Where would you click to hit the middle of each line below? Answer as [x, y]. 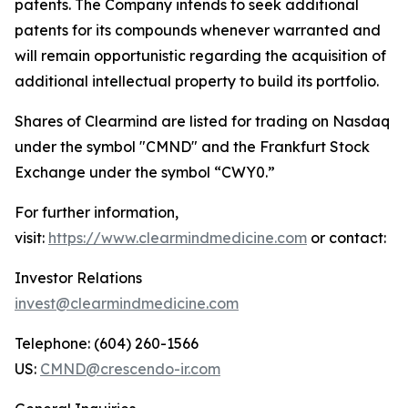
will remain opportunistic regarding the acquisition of [200, 56]
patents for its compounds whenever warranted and [198, 30]
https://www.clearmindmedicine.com [178, 238]
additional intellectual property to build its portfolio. [197, 81]
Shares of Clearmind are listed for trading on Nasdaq [202, 121]
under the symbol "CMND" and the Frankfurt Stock [192, 147]
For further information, [97, 212]
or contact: [347, 238]
